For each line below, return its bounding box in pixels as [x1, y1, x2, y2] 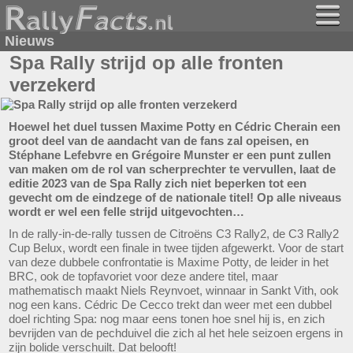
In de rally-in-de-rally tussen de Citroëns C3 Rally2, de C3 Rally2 [9, 227, 339, 240]
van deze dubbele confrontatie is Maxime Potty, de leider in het [9, 255, 329, 269]
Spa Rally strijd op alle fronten [9, 52, 284, 73]
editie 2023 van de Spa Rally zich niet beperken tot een [9, 176, 307, 190]
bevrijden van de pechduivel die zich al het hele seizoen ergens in [9, 326, 343, 340]
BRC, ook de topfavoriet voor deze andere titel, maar [9, 269, 278, 283]
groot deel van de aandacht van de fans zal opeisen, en [9, 134, 309, 147]
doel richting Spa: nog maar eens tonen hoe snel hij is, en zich [9, 312, 325, 325]
